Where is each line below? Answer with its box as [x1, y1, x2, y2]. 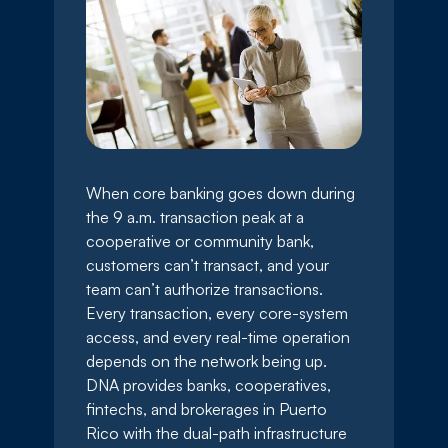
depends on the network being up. [86, 351, 327, 372]
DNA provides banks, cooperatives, [86, 375, 331, 396]
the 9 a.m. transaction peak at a [86, 207, 304, 228]
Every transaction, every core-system [86, 303, 348, 324]
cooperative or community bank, [86, 231, 314, 252]
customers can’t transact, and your [86, 255, 329, 276]
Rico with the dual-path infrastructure [86, 423, 347, 444]
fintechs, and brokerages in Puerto [86, 399, 327, 420]
